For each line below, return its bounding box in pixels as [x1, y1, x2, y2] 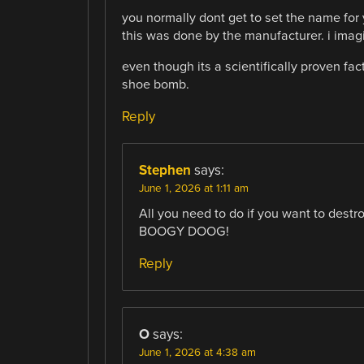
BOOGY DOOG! [138, 223, 229, 240]
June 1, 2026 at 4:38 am [138, 346, 256, 360]
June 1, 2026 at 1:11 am [138, 182, 249, 196]
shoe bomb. [121, 76, 189, 93]
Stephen [138, 162, 191, 180]
